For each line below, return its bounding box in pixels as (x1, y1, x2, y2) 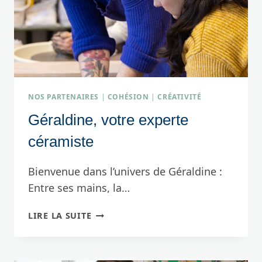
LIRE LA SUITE (28, 210, 92, 222)
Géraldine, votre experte (28, 111, 188, 129)
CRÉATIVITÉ (157, 92, 202, 102)
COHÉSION (107, 92, 149, 102)
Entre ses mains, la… (28, 181, 130, 195)
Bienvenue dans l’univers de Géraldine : (28, 164, 222, 179)
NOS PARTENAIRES (28, 92, 99, 102)
